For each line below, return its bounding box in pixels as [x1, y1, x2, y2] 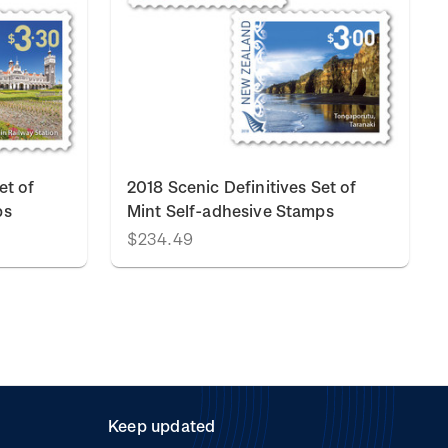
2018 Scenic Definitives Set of [127, 177, 357, 196]
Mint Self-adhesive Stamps [127, 201, 334, 220]
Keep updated [108, 416, 216, 435]
